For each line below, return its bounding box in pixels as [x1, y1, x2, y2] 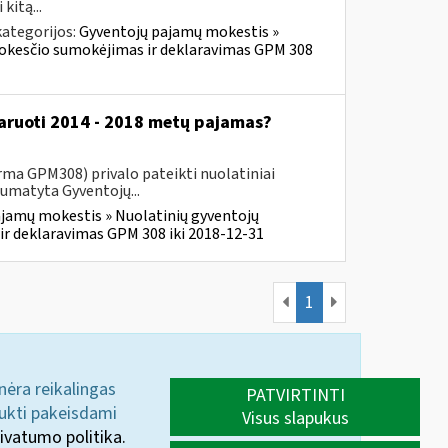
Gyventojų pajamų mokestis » [78, 21, 279, 43]
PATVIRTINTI [245, 383, 345, 408]
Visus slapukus [241, 406, 349, 431]
